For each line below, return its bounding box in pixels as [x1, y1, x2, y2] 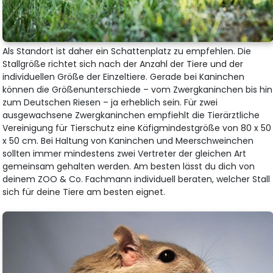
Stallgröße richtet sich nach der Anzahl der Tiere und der [2, 57, 244, 70]
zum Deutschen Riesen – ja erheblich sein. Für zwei [2, 96, 218, 108]
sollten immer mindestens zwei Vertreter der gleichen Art [2, 147, 247, 160]
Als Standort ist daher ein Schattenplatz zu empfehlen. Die [2, 44, 252, 57]
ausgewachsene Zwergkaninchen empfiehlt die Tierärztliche [2, 108, 260, 121]
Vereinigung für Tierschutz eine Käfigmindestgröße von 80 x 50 [2, 121, 272, 134]
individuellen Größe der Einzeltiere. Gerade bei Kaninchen [2, 70, 245, 83]
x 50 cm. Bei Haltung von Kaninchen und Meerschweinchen [2, 134, 254, 147]
